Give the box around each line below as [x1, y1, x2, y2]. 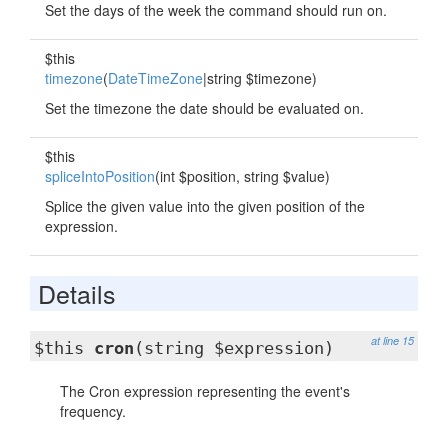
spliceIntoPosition [45, 166, 155, 186]
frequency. [60, 401, 126, 421]
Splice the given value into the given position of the [45, 196, 365, 216]
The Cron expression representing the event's [60, 381, 350, 401]
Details [38, 275, 116, 311]
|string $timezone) [203, 68, 317, 88]
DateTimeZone [108, 68, 203, 88]
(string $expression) [134, 338, 334, 358]
